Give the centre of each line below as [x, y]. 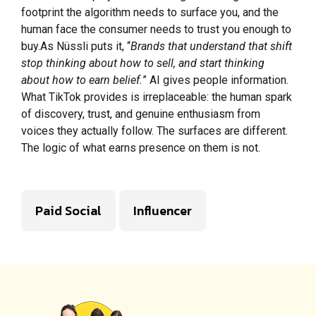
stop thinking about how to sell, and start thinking [143, 63]
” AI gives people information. [215, 80]
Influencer [163, 211]
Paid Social [68, 211]
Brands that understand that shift [211, 47]
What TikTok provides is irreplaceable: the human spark [157, 97]
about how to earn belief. [82, 80]
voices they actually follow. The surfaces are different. [154, 131]
